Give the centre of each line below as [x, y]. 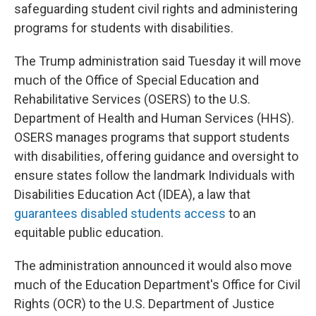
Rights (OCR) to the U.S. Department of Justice [144, 304]
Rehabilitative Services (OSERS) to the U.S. [132, 99]
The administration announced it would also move [153, 266]
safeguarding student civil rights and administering [156, 9]
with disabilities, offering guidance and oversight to [156, 156]
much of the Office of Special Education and [136, 80]
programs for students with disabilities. [124, 28]
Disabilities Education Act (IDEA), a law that [132, 194]
